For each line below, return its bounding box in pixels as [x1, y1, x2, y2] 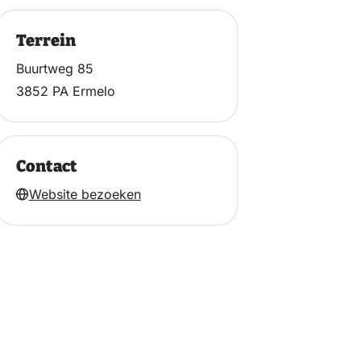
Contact [15, 156, 77, 176]
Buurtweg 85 [15, 60, 93, 77]
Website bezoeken [28, 185, 141, 202]
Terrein [15, 30, 76, 50]
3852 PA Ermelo [15, 82, 115, 99]
